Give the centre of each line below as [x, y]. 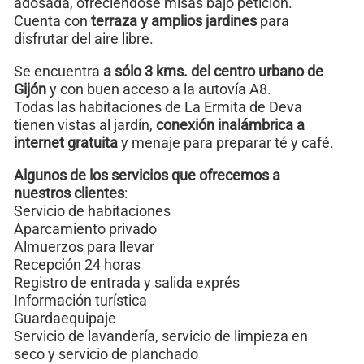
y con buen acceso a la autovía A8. [159, 89]
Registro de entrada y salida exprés [127, 282]
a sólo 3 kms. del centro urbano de [213, 71]
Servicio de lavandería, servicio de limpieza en [161, 336]
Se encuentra [58, 71]
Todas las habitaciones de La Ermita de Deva [158, 106]
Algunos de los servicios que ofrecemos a [147, 175]
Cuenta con [52, 20]
